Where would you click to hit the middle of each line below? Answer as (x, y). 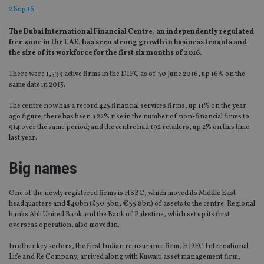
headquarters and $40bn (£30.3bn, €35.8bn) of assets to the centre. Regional (132, 204)
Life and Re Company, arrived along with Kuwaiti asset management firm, (125, 257)
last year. (23, 138)
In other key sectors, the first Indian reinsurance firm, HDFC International (129, 247)
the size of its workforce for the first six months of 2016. (105, 53)
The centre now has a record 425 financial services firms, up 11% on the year (128, 106)
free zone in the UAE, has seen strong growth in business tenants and (128, 43)
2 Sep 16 (22, 10)
